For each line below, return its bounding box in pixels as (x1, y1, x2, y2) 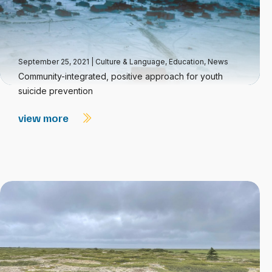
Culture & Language (95, 57, 165, 66)
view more (18, 111, 71, 124)
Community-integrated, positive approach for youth (18, 71, 223, 81)
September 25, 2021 (18, 57, 91, 66)
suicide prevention (18, 86, 93, 96)
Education (169, 57, 204, 66)
